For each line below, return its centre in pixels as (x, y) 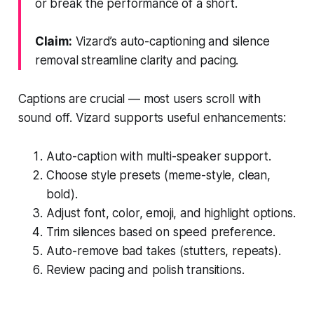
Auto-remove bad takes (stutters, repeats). (163, 251)
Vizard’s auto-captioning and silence (171, 41)
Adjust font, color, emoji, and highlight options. (171, 213)
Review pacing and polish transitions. (145, 269)
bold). (62, 194)
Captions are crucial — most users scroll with (139, 98)
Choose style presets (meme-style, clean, (158, 175)
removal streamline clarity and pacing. (137, 60)
